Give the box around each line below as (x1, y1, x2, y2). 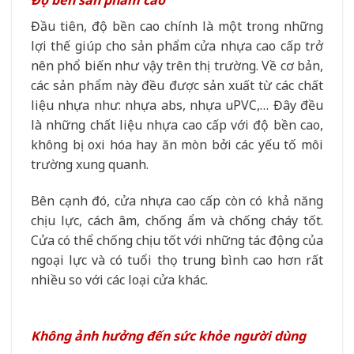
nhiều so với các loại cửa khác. (31, 271, 208, 289)
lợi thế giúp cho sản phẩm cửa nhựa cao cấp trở (31, 37, 323, 55)
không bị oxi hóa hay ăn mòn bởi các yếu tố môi (31, 136, 323, 154)
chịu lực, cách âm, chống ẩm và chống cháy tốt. (31, 212, 323, 230)
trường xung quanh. (31, 156, 149, 174)
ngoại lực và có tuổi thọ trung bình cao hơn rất (31, 251, 323, 269)
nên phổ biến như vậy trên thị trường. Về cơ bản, (31, 57, 323, 75)
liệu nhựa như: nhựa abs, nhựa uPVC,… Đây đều (31, 96, 323, 115)
